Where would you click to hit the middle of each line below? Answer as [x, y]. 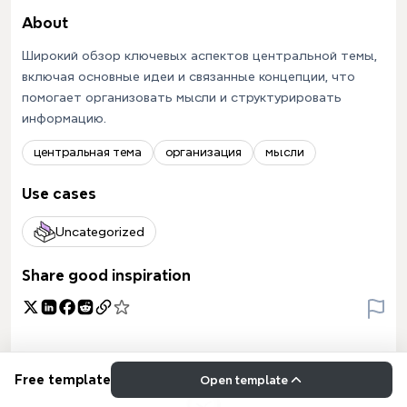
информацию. [64, 118]
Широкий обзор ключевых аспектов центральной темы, [199, 55]
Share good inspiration [106, 276]
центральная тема [88, 152]
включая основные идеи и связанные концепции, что [189, 76]
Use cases [59, 194]
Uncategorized [100, 232]
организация [203, 152]
